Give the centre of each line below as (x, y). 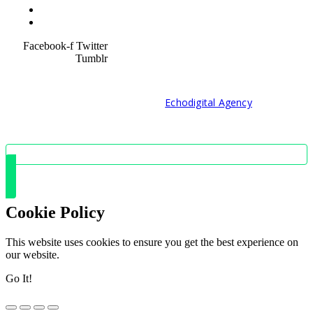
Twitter (92, 45)
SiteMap (59, 22)
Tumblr (91, 58)
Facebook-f (48, 45)
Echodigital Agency (209, 102)
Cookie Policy (55, 212)
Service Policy (72, 9)
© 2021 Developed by (113, 102)
